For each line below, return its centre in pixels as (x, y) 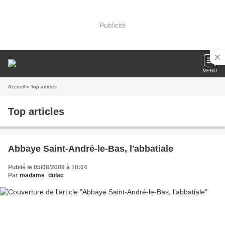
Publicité (113, 25)
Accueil (16, 87)
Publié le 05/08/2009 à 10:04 (48, 167)
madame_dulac (42, 175)
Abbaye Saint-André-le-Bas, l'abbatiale (91, 149)
